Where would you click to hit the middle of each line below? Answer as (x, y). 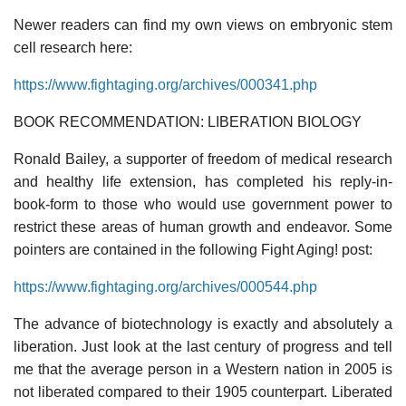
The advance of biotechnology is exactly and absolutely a (203, 324)
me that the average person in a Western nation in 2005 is (203, 369)
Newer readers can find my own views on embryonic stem (203, 24)
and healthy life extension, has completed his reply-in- (203, 181)
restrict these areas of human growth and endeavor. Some (203, 227)
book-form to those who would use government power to (203, 204)
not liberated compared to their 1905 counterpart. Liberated (203, 391)
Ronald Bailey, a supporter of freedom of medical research (203, 159)
